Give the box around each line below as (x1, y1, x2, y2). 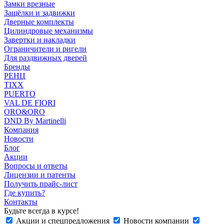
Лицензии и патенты (4, 170, 75, 179)
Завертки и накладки (4, 35, 75, 44)
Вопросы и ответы (4, 161, 67, 170)
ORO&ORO (4, 107, 45, 116)
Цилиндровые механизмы (4, 26, 93, 35)
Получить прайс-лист (4, 179, 77, 188)
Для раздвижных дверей (4, 53, 87, 62)
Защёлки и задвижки (4, 8, 75, 17)
